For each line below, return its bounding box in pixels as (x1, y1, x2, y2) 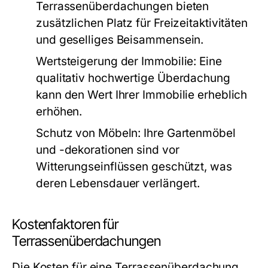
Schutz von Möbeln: (36, 126, 141, 140)
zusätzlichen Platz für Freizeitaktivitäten (36, 16, 248, 30)
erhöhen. (36, 105, 83, 118)
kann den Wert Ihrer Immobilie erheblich (36, 88, 248, 102)
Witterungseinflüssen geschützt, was (36, 160, 232, 173)
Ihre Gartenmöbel (141, 126, 236, 140)
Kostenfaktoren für (12, 216, 118, 233)
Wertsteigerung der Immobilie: (36, 54, 197, 68)
